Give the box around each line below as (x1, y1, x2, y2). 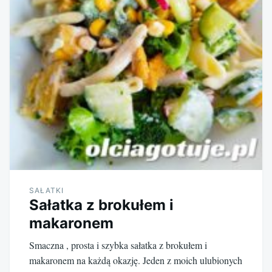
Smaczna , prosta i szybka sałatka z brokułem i (29, 238, 207, 251)
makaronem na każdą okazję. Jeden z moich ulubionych (29, 253, 242, 267)
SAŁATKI (29, 185, 64, 195)
